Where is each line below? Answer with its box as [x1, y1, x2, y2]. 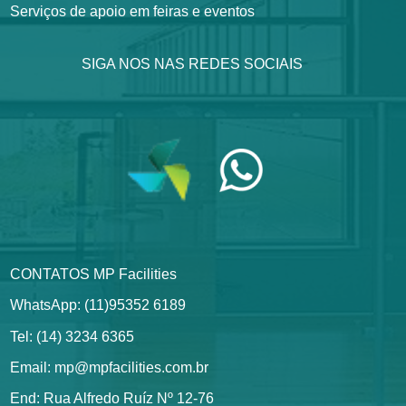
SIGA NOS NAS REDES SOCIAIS [81, 55, 303, 72]
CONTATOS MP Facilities [10, 266, 178, 282]
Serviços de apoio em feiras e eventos [10, 3, 256, 19]
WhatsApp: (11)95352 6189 [10, 297, 187, 314]
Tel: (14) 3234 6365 [10, 328, 135, 344]
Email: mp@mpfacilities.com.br [10, 360, 209, 375]
